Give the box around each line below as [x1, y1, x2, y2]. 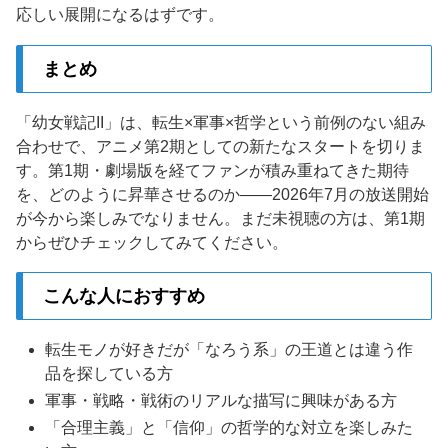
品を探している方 [45, 364, 174, 382]
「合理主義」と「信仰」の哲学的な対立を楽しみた [45, 419, 414, 437]
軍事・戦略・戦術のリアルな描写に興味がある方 [45, 392, 398, 410]
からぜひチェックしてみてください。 [16, 233, 288, 251]
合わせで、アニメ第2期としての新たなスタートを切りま [16, 137, 425, 155]
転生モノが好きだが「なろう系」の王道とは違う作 [45, 340, 414, 358]
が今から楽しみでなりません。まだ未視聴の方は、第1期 [16, 209, 425, 227]
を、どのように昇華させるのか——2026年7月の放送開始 [16, 185, 429, 203]
